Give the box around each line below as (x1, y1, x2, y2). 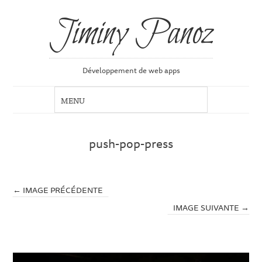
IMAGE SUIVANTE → (173, 200, 249, 214)
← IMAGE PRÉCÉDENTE (13, 182, 104, 196)
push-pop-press (89, 134, 173, 153)
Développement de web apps (82, 64, 180, 77)
